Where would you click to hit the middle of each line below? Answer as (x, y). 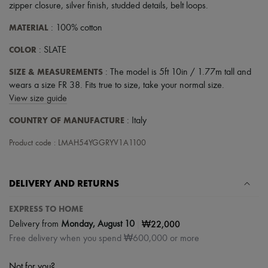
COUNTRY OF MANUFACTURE (67, 121)
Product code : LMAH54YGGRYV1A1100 (77, 143)
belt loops (188, 6)
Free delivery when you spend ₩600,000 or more (104, 239)
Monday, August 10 (98, 224)
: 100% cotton (75, 28)
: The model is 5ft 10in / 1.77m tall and (177, 73)
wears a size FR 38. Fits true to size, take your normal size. (117, 86)
